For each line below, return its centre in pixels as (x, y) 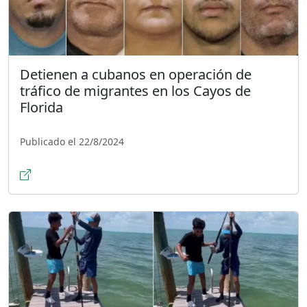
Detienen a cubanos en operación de (136, 74)
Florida (41, 107)
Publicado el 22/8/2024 (72, 141)
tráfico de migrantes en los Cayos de (135, 90)
